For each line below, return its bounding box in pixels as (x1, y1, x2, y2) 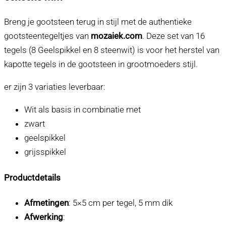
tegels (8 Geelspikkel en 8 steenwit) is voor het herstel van (4, 44, 219, 55)
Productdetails (4, 172, 61, 183)
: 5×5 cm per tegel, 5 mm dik (69, 198, 173, 208)
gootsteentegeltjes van (4, 30, 91, 41)
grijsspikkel (24, 146, 66, 157)
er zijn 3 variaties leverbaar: (4, 81, 105, 92)
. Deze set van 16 (142, 30, 205, 41)
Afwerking (24, 212, 63, 222)
